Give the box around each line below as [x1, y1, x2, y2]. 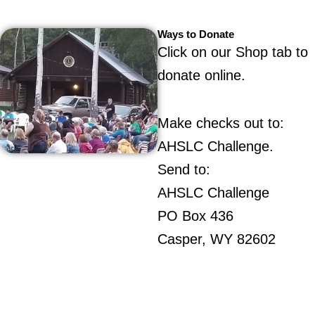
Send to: [157, 161, 210, 177]
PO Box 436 [157, 207, 233, 224]
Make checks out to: [157, 115, 284, 131]
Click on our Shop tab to [157, 44, 308, 60]
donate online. [157, 67, 245, 83]
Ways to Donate [157, 28, 234, 40]
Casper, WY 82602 [157, 231, 276, 247]
